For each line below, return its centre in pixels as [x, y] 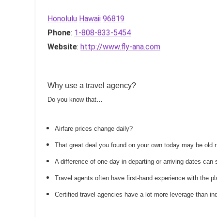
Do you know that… [75, 100]
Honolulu [62, 19]
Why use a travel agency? [92, 85]
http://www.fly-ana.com [120, 47]
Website [62, 47]
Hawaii [90, 19]
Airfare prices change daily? [94, 129]
